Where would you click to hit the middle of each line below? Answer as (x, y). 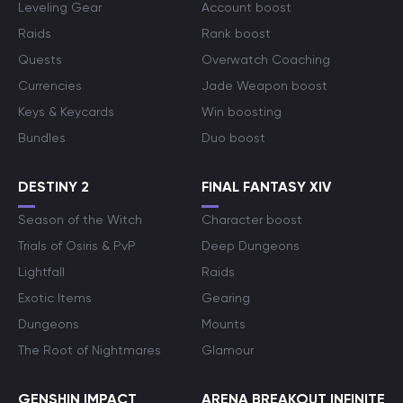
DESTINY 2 (54, 187)
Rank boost (236, 33)
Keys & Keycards (66, 112)
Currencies (50, 85)
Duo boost (233, 138)
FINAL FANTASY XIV (266, 187)
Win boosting (242, 112)
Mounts (224, 324)
